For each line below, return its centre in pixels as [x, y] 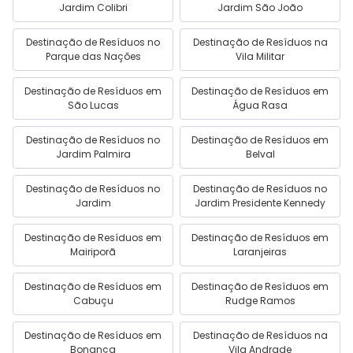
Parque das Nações [93, 56]
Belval [260, 154]
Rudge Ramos [260, 301]
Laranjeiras [260, 252]
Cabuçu [93, 301]
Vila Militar [260, 56]
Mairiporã [93, 252]
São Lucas [93, 105]
